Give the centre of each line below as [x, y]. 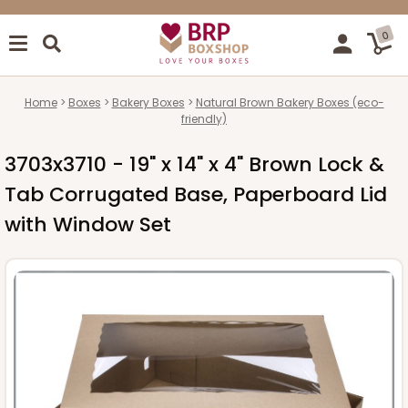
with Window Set [88, 224]
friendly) [204, 118]
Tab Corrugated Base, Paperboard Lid [196, 194]
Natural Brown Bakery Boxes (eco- [290, 102]
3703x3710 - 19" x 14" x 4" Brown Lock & [194, 164]
